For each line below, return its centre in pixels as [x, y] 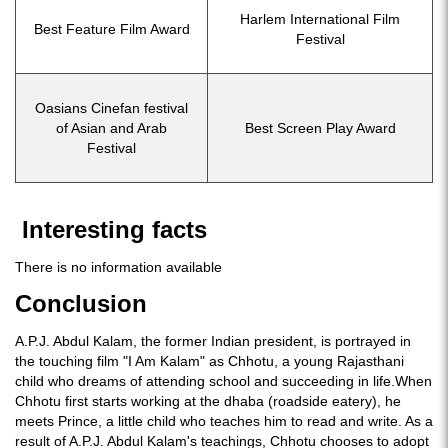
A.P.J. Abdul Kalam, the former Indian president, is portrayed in [213, 340]
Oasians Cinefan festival [111, 107]
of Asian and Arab [111, 127]
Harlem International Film [320, 18]
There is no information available [118, 266]
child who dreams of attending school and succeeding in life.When [223, 380]
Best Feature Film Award [111, 28]
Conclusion [84, 303]
